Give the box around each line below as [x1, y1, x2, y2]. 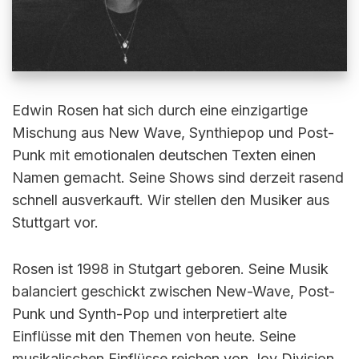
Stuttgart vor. [12, 213, 99, 231]
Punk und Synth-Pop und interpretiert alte [12, 305, 287, 322]
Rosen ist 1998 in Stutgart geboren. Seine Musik [12, 260, 329, 277]
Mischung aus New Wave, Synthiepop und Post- [12, 123, 334, 141]
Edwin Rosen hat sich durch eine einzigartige [12, 101, 308, 119]
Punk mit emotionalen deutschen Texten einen [12, 146, 316, 163]
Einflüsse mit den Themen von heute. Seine [12, 327, 296, 345]
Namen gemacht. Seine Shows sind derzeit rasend [12, 168, 344, 186]
